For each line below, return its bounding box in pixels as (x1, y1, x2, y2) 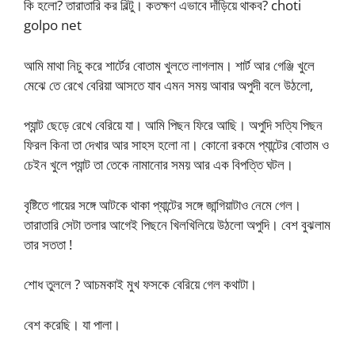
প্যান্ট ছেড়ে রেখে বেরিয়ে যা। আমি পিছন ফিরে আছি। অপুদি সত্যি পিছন (24, 116, 323, 134)
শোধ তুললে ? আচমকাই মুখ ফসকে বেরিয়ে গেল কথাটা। (24, 275, 257, 293)
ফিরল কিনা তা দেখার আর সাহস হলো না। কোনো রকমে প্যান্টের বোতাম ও (24, 136, 329, 154)
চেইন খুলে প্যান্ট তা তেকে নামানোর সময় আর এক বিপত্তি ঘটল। (24, 155, 293, 174)
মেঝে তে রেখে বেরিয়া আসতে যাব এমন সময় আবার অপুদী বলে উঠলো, (24, 75, 313, 94)
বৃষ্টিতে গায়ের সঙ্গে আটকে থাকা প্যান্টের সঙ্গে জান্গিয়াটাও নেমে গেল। (24, 195, 301, 214)
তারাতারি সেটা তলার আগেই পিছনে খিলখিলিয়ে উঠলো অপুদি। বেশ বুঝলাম (24, 215, 330, 234)
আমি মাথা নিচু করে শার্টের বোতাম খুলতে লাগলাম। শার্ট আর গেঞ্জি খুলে (24, 55, 315, 74)
